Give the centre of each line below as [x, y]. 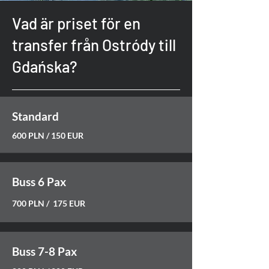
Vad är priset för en [76, 23]
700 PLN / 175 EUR [50, 203]
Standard [35, 116]
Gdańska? [45, 66]
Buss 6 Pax [39, 182]
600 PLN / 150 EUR [48, 135]
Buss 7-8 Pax [44, 251]
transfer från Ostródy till [94, 45]
